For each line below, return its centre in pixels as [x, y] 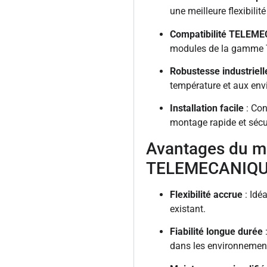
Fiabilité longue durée [216, 232]
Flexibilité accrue [206, 194]
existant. [188, 209]
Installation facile [207, 108]
